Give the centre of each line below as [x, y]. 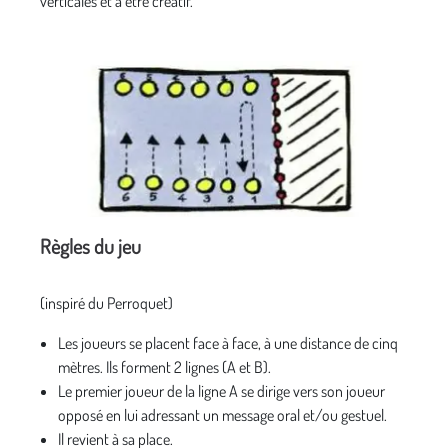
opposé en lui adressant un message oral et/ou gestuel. [222, 415]
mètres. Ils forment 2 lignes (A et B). [164, 367]
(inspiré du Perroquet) [106, 303]
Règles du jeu [90, 246]
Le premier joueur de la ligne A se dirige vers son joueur [221, 391]
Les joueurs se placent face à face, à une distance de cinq [228, 343]
